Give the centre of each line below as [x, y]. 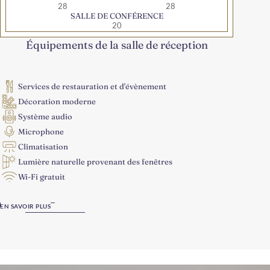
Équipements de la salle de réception [117, 45]
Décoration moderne [57, 101]
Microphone [41, 131]
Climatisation [43, 146]
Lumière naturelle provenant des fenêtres [95, 161]
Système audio [45, 116]
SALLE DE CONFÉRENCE [117, 16]
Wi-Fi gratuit [42, 176]
